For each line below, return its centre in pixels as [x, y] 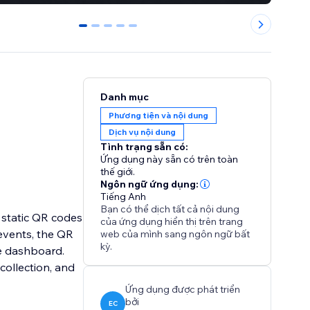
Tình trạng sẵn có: [145, 147]
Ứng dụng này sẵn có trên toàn [170, 159]
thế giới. [118, 172]
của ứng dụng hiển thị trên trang [172, 222]
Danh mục [125, 97]
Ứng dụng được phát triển [183, 290]
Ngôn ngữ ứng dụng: [150, 184]
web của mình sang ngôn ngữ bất [175, 234]
